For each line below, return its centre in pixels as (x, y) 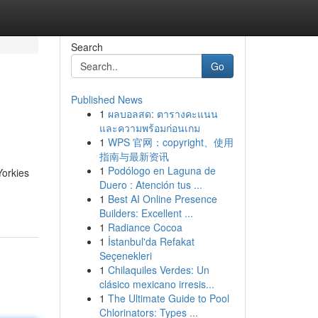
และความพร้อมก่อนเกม (149, 128)
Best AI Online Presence (162, 199)
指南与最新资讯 (134, 156)
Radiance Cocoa (145, 227)
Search (87, 47)
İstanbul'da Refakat (151, 241)
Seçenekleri (125, 256)
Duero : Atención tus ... (150, 185)
